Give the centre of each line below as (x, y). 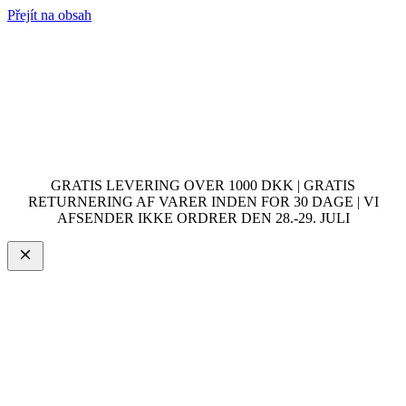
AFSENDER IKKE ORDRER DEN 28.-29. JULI (203, 218)
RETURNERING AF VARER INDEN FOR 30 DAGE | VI (203, 202)
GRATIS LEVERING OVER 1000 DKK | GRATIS (203, 185)
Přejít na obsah (49, 15)
